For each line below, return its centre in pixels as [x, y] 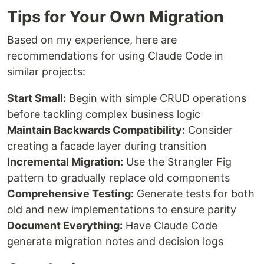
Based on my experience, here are [92, 40]
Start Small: [37, 98]
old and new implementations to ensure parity [122, 210]
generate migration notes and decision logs [115, 242]
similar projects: [46, 72]
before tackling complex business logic [104, 114]
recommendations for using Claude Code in [115, 56]
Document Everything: [65, 226]
